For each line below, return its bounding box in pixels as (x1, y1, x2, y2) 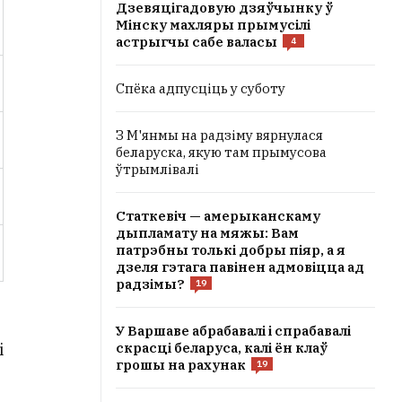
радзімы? (116, 275, 185, 293)
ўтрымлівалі (116, 161, 199, 178)
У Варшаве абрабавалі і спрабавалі (116, 322, 351, 339)
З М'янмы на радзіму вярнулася (116, 127, 323, 144)
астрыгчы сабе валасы (116, 33, 277, 50)
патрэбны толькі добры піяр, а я (116, 241, 345, 258)
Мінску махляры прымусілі (116, 16, 310, 33)
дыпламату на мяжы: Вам (116, 224, 299, 241)
